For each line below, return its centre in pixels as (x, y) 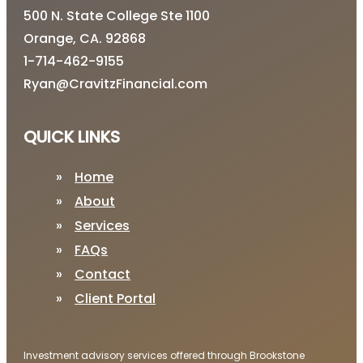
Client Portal (115, 299)
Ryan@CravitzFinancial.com (116, 84)
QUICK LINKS (72, 137)
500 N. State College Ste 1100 (117, 16)
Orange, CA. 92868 (85, 39)
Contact (103, 275)
